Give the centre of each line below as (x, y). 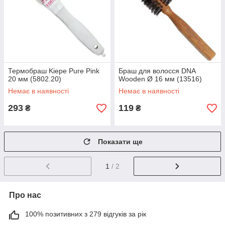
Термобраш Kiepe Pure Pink (54, 71)
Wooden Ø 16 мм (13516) (160, 79)
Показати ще (120, 142)
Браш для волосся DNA (157, 71)
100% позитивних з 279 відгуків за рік (86, 214)
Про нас (25, 195)
